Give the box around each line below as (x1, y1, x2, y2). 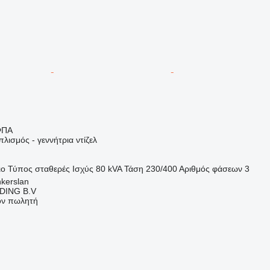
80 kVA (95, 163, 122, 174)
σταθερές (34, 163, 70, 174)
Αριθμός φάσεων (178, 163, 242, 174)
